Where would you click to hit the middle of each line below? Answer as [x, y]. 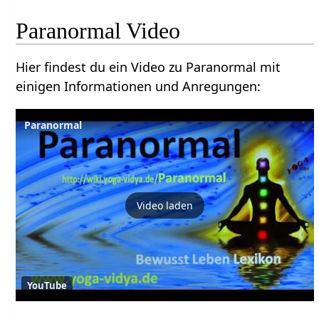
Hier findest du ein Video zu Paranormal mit [148, 67]
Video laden [165, 205]
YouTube [47, 286]
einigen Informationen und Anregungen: [138, 87]
